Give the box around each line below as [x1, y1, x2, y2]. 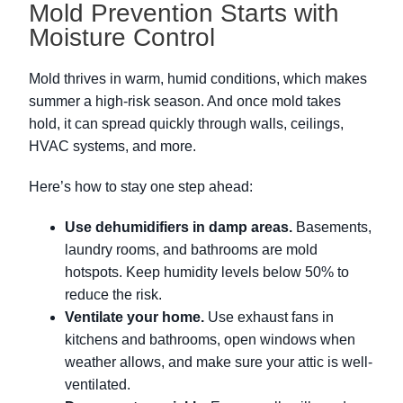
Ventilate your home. [65, 309, 204, 326]
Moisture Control [29, 23, 215, 52]
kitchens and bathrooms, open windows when [65, 332, 355, 348]
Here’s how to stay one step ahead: [29, 179, 253, 195]
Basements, [292, 219, 372, 236]
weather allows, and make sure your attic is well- [65, 354, 372, 371]
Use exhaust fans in [204, 309, 334, 326]
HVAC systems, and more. [29, 139, 196, 155]
